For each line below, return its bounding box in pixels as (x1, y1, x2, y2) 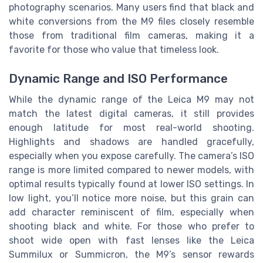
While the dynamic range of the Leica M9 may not (9, 93, 254, 105)
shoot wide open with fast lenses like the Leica (9, 234, 254, 246)
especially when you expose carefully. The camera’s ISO (9, 150, 254, 161)
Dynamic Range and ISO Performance (9, 71, 228, 86)
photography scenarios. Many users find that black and (9, 2, 254, 14)
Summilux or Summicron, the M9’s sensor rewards (9, 248, 254, 260)
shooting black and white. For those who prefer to (9, 220, 254, 232)
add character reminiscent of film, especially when (9, 206, 254, 218)
